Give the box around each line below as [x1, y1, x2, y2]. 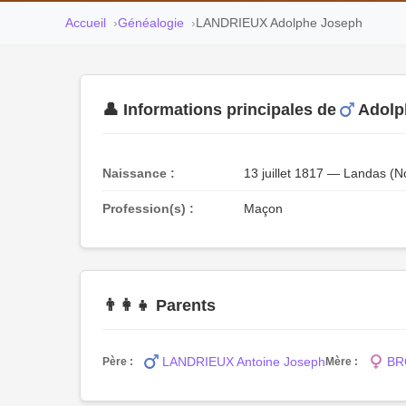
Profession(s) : [102, 201, 194, 216]
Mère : [325, 354, 358, 368]
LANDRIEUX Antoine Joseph [162, 354, 325, 369]
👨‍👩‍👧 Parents [102, 296, 216, 314]
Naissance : [102, 166, 175, 180]
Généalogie [118, 15, 184, 30]
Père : [102, 354, 133, 368]
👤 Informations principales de [102, 101, 336, 119]
